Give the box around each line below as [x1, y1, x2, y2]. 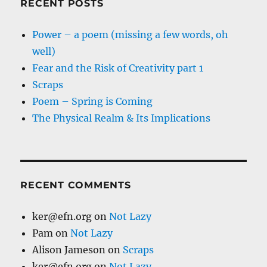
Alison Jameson [32, 244, 106, 256]
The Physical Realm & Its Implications [32, 112, 211, 125]
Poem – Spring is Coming [32, 95, 153, 108]
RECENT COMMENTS [20, 179, 131, 191]
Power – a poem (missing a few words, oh [32, 29, 229, 41]
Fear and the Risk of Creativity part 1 [32, 62, 204, 74]
